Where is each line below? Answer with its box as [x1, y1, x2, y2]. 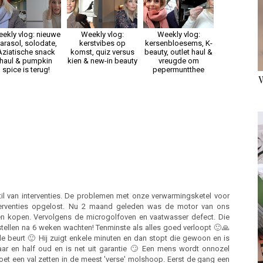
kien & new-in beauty [67, 56, 137, 65]
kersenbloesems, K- [144, 38, 213, 48]
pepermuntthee [153, 65, 204, 74]
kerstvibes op [79, 38, 126, 48]
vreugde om [158, 56, 199, 65]
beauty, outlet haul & [144, 47, 213, 56]
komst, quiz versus [70, 47, 134, 56]
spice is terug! [2, 65, 50, 74]
